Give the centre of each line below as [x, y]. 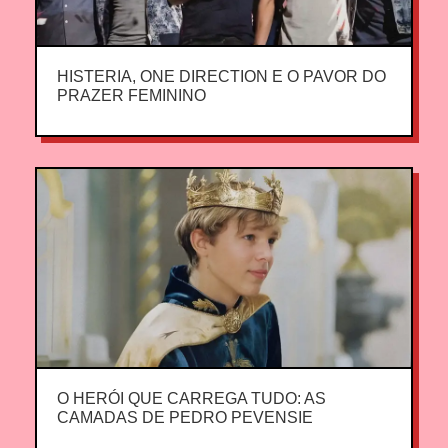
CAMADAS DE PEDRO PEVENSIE [185, 417]
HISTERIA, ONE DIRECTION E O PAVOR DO [221, 76]
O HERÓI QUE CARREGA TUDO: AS [191, 398]
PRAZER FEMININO [131, 95]
